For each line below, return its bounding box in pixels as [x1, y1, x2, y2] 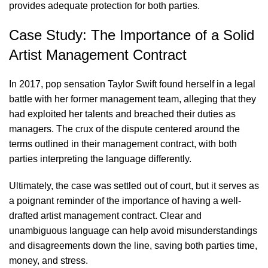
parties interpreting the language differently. [9, 154, 191, 164]
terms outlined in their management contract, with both [9, 139, 237, 149]
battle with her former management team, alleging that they [9, 94, 256, 104]
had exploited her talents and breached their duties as [9, 109, 236, 119]
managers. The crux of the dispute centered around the [9, 124, 240, 134]
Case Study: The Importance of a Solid [9, 27, 254, 43]
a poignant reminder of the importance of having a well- [9, 196, 241, 206]
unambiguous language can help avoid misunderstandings [9, 226, 257, 236]
